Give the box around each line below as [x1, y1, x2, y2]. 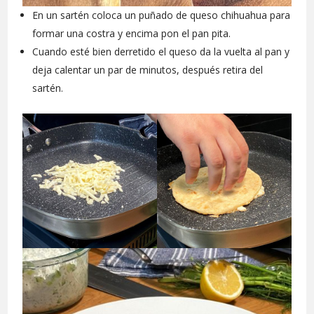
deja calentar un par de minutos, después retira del [32, 63, 264, 77]
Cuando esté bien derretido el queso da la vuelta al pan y [32, 45, 290, 59]
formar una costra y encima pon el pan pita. [32, 27, 231, 41]
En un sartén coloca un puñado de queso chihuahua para [32, 8, 291, 22]
